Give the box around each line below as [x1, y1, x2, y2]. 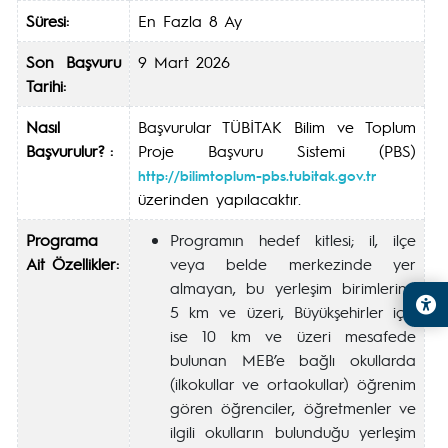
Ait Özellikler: [26, 253, 119, 274]
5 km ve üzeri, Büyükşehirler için [170, 301, 416, 322]
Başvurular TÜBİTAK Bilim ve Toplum [138, 116, 416, 137]
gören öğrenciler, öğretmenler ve [170, 397, 416, 418]
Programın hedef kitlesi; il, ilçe [170, 229, 416, 250]
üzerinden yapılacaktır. [138, 188, 301, 209]
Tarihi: [26, 75, 66, 96]
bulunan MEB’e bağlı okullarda [170, 349, 416, 370]
